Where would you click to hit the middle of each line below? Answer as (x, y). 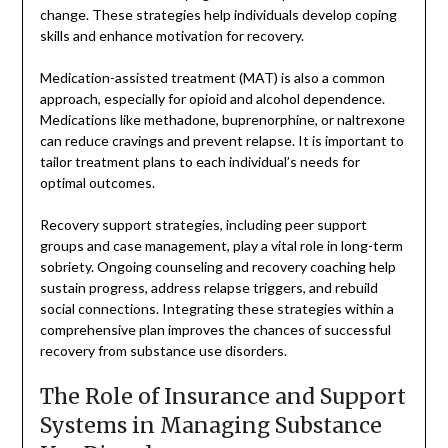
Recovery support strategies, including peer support (203, 224)
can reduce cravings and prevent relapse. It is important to (221, 140)
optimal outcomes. (97, 182)
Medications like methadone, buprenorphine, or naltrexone (222, 119)
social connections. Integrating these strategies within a (216, 308)
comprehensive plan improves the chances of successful (215, 329)
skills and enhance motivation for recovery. (171, 35)
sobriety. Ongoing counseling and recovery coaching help (217, 266)
